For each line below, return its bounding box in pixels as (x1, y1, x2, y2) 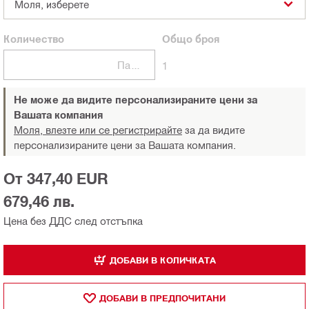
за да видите (182, 123, 245, 137)
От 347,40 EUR (3, 170, 108, 188)
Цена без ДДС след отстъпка (3, 215, 143, 228)
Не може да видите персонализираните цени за (14, 93, 257, 106)
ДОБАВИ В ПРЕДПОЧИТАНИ (99, 292, 226, 303)
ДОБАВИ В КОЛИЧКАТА (109, 254, 216, 266)
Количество (3, 32, 64, 46)
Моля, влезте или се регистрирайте (14, 123, 182, 137)
